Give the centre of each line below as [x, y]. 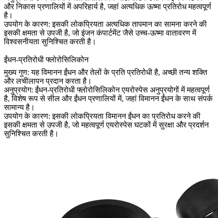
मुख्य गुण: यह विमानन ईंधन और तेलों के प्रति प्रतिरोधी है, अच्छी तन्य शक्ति [106, 72]
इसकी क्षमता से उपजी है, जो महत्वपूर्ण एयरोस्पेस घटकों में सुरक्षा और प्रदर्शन [106, 125]
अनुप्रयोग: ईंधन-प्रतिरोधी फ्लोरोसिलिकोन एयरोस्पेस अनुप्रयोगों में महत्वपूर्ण [107, 90]
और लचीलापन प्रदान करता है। [48, 81]
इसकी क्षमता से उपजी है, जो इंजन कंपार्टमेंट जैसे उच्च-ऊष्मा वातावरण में [100, 33]
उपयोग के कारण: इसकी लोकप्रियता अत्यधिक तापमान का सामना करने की [105, 24]
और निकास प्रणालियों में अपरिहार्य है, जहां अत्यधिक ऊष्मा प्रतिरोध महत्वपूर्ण [108, 6]
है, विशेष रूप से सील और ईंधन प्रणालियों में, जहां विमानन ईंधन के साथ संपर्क [108, 98]
